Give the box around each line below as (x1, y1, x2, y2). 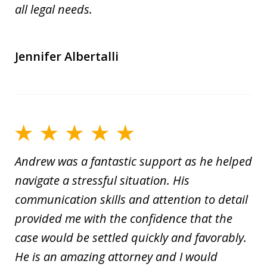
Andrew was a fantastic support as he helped (15, 153, 252, 170)
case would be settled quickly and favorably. (15, 229, 247, 246)
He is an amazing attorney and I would (15, 249, 218, 265)
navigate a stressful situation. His (15, 172, 190, 189)
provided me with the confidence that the (15, 210, 232, 227)
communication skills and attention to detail (15, 191, 248, 208)
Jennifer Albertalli (15, 48, 119, 64)
